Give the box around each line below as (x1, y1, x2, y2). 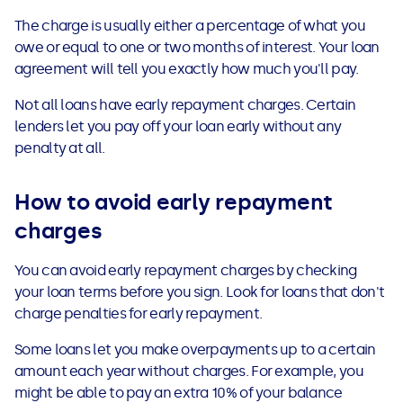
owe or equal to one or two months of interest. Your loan (14, 39, 380, 57)
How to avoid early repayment (14, 189, 333, 216)
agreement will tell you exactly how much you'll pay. (14, 60, 359, 78)
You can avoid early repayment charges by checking (14, 262, 357, 280)
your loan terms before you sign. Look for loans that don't (14, 283, 385, 301)
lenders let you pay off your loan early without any (14, 118, 342, 136)
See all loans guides (7, 4, 140, 21)
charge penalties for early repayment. (14, 305, 263, 323)
